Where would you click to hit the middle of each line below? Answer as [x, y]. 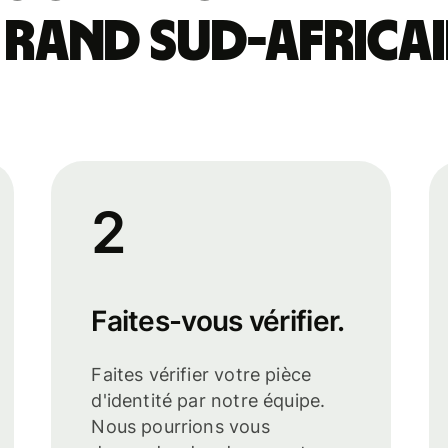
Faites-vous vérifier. [218, 320]
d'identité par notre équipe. [208, 400]
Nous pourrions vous [180, 426]
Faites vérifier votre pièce [201, 374]
